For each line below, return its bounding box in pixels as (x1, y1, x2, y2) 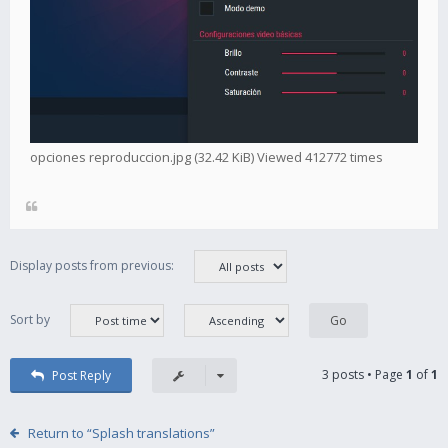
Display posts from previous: (10, 256, 174, 274)
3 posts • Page (322, 365, 406, 383)
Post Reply (51, 366, 111, 384)
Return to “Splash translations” (27, 423, 215, 442)
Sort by (10, 310, 50, 328)
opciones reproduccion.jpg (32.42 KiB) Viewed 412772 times (30, 147, 383, 166)
